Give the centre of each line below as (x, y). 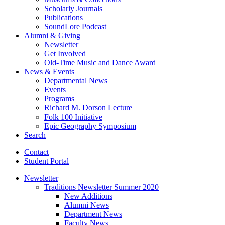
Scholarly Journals (73, 8)
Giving (68, 35)
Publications (64, 17)
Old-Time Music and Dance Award (100, 62)
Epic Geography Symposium (90, 126)
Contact (36, 152)
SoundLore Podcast (75, 26)
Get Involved (65, 53)
